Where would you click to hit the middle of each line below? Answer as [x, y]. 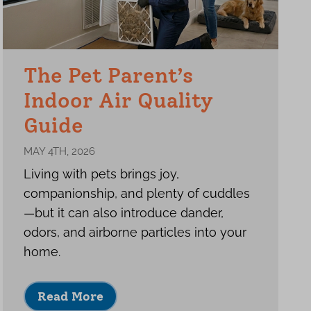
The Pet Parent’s [109, 75]
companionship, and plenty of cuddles [137, 193]
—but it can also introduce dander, [124, 213]
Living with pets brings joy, [102, 174]
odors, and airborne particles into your [135, 232]
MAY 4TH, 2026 [60, 151]
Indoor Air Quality [119, 100]
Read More [71, 296]
